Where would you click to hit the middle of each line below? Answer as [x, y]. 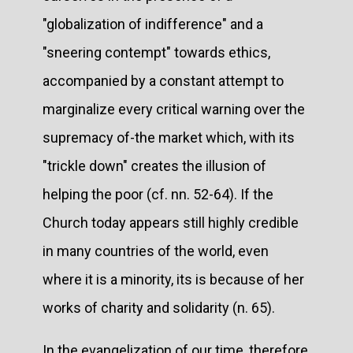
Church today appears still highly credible [171, 222]
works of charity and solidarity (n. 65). [159, 307]
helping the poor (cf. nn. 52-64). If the [158, 194]
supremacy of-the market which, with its [169, 137]
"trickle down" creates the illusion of [154, 165]
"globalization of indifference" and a [153, 24]
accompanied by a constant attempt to [163, 80]
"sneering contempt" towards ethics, [156, 52]
